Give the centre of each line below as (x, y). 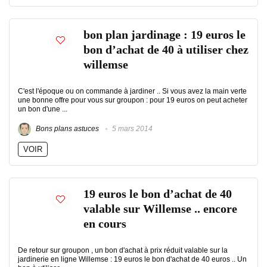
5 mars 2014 (131, 129)
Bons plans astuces (66, 129)
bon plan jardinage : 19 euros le (164, 35)
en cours (105, 224)
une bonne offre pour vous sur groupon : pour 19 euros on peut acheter (133, 100)
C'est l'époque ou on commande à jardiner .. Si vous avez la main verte (132, 91)
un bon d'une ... (43, 109)
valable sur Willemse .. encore (160, 209)
